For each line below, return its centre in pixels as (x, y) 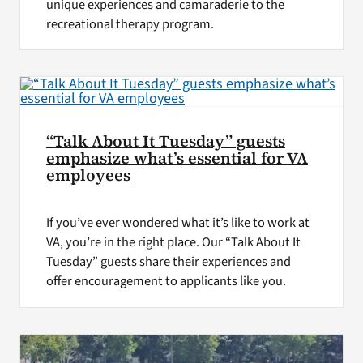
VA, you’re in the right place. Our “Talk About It (173, 243)
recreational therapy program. (130, 24)
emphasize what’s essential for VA (177, 159)
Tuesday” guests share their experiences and (168, 262)
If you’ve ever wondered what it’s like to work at (177, 223)
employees (88, 176)
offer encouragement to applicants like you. (166, 282)
